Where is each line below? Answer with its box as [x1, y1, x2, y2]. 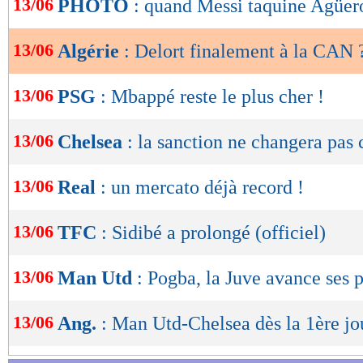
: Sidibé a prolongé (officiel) [101, 222, 326, 244]
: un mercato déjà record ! [100, 177, 304, 199]
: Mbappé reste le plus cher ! [100, 86, 324, 108]
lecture [26, 25, 88, 47]
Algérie [58, 41, 124, 62]
